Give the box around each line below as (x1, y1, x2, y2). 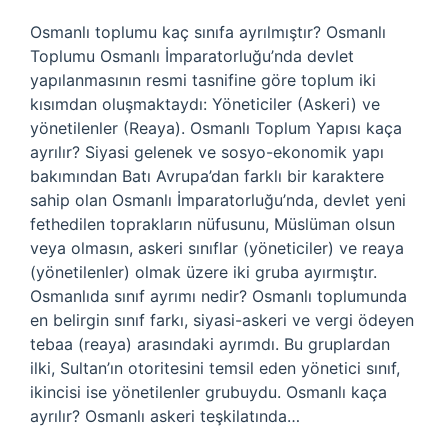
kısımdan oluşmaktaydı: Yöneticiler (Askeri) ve (30, 94, 380, 114)
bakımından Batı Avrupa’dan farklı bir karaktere (30, 166, 384, 186)
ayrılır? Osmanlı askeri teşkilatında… (30, 406, 300, 426)
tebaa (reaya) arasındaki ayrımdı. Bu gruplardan (30, 334, 390, 354)
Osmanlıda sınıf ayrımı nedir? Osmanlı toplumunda (30, 286, 407, 306)
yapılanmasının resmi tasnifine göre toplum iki (30, 70, 376, 90)
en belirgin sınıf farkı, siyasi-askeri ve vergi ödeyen (30, 310, 414, 330)
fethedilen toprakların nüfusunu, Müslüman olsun (30, 214, 395, 234)
